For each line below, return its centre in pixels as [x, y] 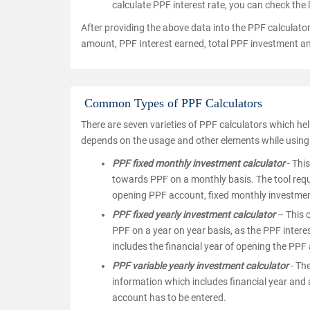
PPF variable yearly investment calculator [200, 266]
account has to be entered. [169, 298]
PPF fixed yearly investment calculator [194, 215]
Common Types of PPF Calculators [173, 103]
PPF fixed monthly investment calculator [199, 164]
